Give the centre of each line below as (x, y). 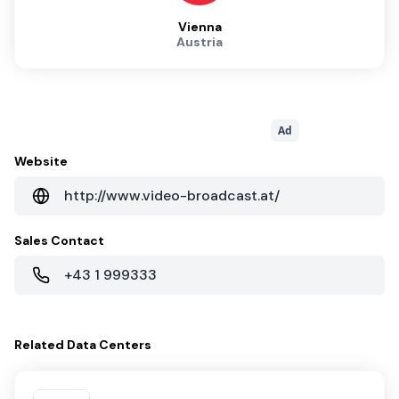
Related (41, 344)
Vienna (199, 26)
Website (41, 161)
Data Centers (109, 344)
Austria (199, 41)
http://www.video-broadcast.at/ (172, 195)
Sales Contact (59, 240)
